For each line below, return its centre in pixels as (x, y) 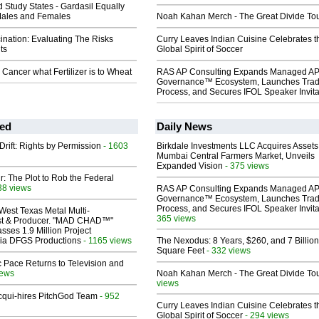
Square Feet (181, 251)
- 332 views (228, 251)
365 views (176, 219)
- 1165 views (106, 241)
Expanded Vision (190, 166)
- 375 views (246, 166)
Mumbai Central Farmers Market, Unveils (236, 156)
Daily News (184, 127)
